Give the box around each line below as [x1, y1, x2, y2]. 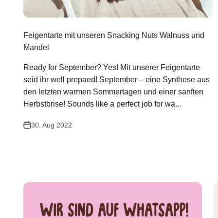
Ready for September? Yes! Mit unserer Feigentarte [23, 63, 200, 72]
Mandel [23, 43, 49, 52]
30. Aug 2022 [31, 121, 72, 129]
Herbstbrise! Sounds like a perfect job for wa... [23, 100, 181, 109]
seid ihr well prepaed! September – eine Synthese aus [23, 75, 210, 84]
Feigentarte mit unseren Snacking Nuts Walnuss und [23, 31, 204, 40]
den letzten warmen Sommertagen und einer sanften [23, 88, 203, 96]
